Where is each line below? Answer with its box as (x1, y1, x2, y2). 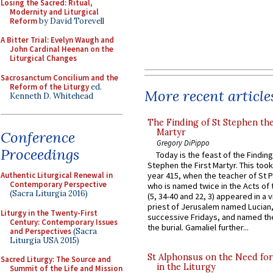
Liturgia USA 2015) (10, 235, 79, 246)
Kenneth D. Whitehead (10, 90, 93, 101)
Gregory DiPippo (157, 137, 210, 147)
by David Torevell (37, 15, 104, 26)
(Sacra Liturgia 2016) (10, 188, 88, 199)
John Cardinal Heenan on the (10, 44, 113, 54)
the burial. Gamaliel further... (147, 222, 249, 233)
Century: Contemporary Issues (10, 216, 118, 227)
